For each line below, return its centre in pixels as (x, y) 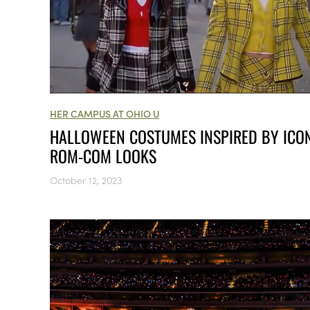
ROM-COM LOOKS (103, 155)
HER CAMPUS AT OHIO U (104, 113)
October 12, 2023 (86, 180)
